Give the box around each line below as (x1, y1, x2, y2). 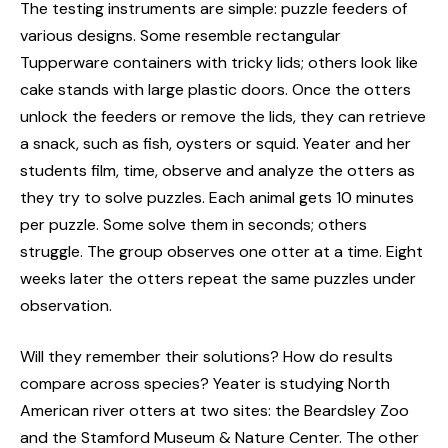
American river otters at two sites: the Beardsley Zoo (20, 399, 409, 421)
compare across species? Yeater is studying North (20, 372, 390, 394)
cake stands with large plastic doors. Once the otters (20, 78, 411, 100)
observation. (20, 294, 112, 316)
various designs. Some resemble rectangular (20, 24, 341, 46)
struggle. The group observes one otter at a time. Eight (20, 240, 423, 262)
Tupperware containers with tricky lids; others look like (20, 51, 418, 73)
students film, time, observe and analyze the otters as (20, 159, 415, 181)
